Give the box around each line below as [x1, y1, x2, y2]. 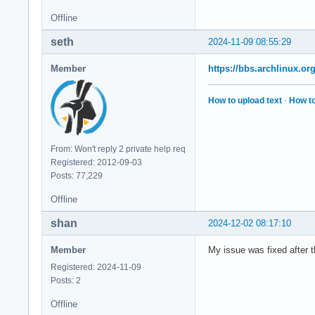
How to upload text [208, 95, 282, 105]
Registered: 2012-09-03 [51, 157, 142, 167]
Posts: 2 [51, 275, 81, 285]
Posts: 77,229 [51, 170, 103, 181]
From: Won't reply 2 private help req [51, 143, 186, 154]
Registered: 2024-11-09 [51, 262, 141, 272]
